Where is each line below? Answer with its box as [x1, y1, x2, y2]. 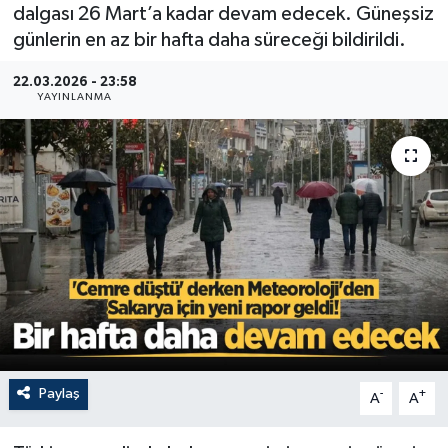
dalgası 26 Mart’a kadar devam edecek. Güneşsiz [12, 3, 434, 24]
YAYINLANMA [37, 92, 113, 103]
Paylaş [38, 386, 80, 402]
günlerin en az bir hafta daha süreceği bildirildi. [12, 29, 406, 50]
